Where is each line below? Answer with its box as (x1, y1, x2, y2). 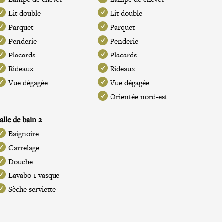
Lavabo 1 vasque (8, 170, 60, 180)
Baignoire (8, 128, 39, 139)
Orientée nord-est (110, 91, 167, 102)
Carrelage (8, 142, 40, 153)
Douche (8, 156, 33, 166)
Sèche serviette (8, 184, 56, 194)
